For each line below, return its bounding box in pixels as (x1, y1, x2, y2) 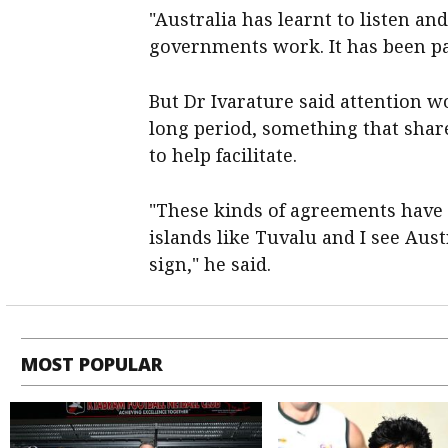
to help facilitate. (149, 142, 298, 167)
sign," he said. (149, 251, 272, 276)
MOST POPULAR (21, 351, 164, 376)
